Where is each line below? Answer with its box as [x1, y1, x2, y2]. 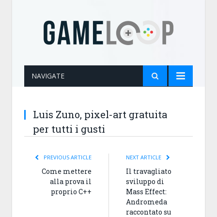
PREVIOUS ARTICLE [42, 154, 92, 161]
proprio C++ [51, 187, 92, 196]
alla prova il [50, 177, 92, 186]
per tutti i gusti [33, 123, 105, 135]
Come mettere [42, 167, 92, 176]
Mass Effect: [126, 187, 167, 196]
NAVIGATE [31, 71, 64, 80]
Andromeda [126, 197, 167, 206]
